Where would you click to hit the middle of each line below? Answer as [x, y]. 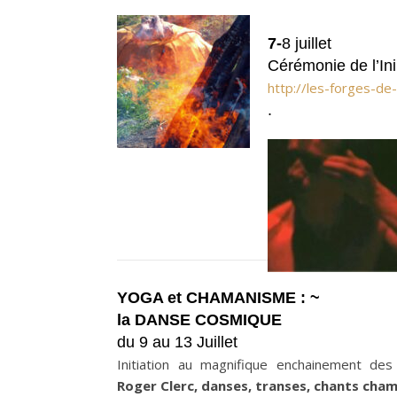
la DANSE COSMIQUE [199, 320]
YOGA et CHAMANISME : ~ [218, 298]
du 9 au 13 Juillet [177, 342]
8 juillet [307, 43]
